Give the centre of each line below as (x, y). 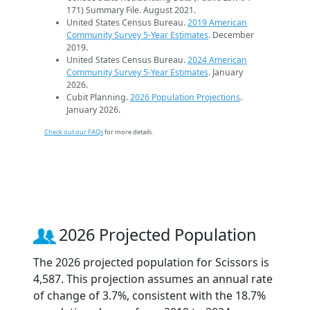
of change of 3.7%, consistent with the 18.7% (149, 296)
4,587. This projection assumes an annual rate (153, 279)
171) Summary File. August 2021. (131, 10)
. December (231, 35)
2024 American (217, 60)
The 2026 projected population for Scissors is (151, 263)
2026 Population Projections (185, 98)
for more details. (128, 132)
